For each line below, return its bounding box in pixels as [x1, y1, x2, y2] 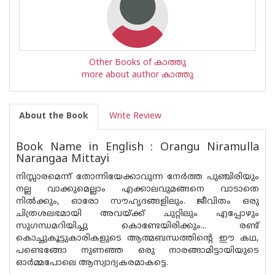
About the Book [19, 111, 88, 122]
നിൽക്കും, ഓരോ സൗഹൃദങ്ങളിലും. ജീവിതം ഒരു [16, 196, 259, 207]
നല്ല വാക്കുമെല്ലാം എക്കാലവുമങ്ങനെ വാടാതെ [16, 184, 259, 195]
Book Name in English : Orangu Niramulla [16, 141, 259, 155]
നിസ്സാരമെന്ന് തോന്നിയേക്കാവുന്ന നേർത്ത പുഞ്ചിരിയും [16, 172, 259, 182]
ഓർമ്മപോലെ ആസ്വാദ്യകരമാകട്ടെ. [16, 258, 168, 268]
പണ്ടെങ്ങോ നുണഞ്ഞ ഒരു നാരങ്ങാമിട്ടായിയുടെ [16, 246, 259, 256]
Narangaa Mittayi [16, 152, 109, 166]
